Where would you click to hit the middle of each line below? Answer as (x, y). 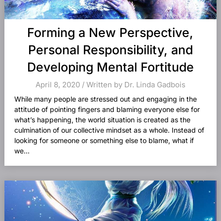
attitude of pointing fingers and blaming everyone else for (107, 109)
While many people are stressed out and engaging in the (105, 99)
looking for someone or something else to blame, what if (104, 140)
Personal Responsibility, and (110, 50)
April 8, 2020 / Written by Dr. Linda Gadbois (110, 85)
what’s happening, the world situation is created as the (102, 120)
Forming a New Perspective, (110, 33)
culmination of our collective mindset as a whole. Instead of (109, 130)
